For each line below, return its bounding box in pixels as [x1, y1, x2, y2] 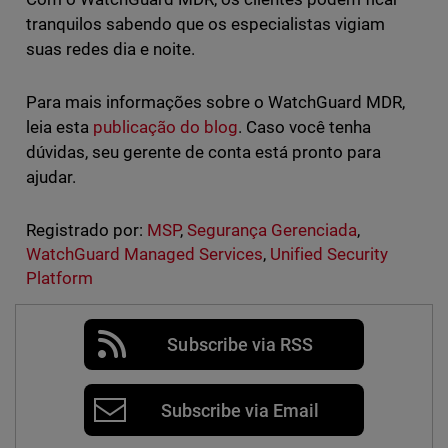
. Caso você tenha [237, 116, 372, 137]
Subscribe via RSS [167, 333, 313, 355]
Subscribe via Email [160, 399, 320, 421]
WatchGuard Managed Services [25, 243, 263, 264]
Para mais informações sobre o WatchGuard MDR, [25, 91, 406, 112]
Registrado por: [25, 219, 143, 240]
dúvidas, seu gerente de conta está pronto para [25, 141, 382, 162]
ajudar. [25, 166, 76, 187]
